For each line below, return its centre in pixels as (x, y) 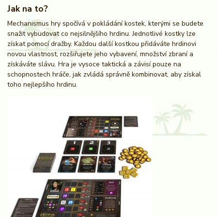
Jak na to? (28, 8)
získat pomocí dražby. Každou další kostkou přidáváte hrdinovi (102, 44)
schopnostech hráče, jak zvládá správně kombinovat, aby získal (104, 74)
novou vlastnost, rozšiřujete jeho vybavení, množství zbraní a (100, 54)
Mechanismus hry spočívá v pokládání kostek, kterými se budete (105, 23)
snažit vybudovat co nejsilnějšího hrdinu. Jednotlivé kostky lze (101, 33)
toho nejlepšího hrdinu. (42, 84)
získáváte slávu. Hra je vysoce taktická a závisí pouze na (94, 64)
